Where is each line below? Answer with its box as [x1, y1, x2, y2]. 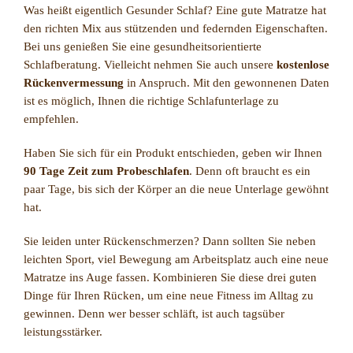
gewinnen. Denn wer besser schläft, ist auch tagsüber [24, 307, 284, 320]
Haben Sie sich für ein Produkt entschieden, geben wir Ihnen [24, 146, 322, 159]
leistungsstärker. [24, 325, 102, 338]
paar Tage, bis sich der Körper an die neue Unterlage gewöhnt [24, 182, 329, 195]
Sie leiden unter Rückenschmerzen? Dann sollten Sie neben [24, 234, 316, 247]
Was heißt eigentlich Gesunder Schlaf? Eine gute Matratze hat [24, 3, 326, 17]
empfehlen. [24, 112, 79, 125]
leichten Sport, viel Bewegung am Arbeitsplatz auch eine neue [24, 252, 329, 266]
